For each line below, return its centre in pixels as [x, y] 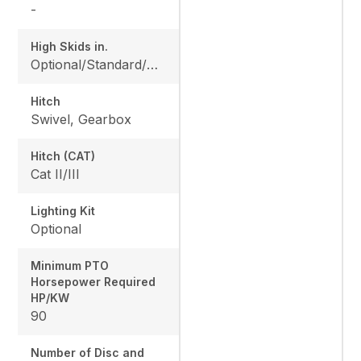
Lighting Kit [63, 211]
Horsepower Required [93, 282]
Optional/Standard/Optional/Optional [153, 65]
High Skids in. [70, 47]
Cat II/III [56, 174]
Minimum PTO [70, 266]
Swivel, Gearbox [81, 120]
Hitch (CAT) [63, 156]
